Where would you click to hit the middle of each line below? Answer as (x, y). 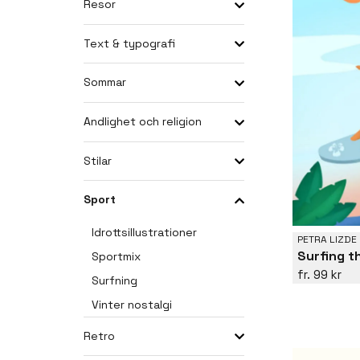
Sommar (105, 82)
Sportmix (116, 256)
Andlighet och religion (143, 121)
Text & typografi (129, 43)
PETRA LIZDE (327, 239)
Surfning (115, 280)
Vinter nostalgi (132, 304)
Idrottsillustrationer (144, 232)
